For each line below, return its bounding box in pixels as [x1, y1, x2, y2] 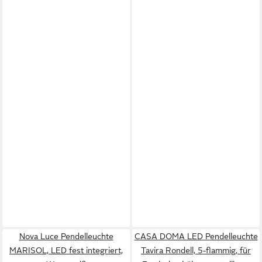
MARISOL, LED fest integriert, [9, 246, 123, 256]
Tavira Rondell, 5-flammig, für [141, 246, 251, 256]
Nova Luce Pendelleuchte [19, 232, 113, 242]
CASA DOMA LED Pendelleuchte [134, 232, 258, 242]
